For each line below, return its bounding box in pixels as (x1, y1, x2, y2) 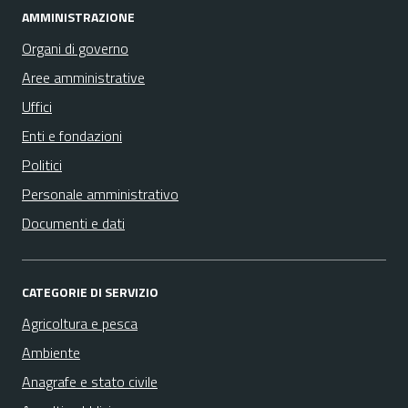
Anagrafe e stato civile (22, 371, 158, 393)
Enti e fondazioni (22, 125, 122, 147)
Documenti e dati (22, 212, 125, 234)
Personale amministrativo (22, 183, 178, 205)
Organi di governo (22, 37, 128, 59)
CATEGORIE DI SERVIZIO (22, 282, 158, 301)
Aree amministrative (22, 66, 145, 88)
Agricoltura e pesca (22, 312, 138, 334)
